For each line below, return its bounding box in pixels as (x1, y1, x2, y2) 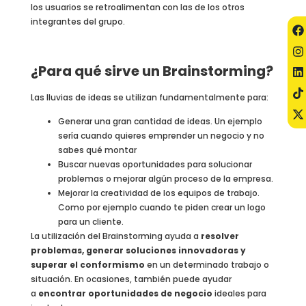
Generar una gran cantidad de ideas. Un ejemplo (57, 115, 262, 128)
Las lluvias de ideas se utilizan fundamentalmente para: (30, 91, 268, 103)
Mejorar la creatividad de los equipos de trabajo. (57, 187, 260, 199)
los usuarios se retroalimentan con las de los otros (30, 1, 245, 14)
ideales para (212, 288, 266, 300)
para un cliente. (57, 216, 124, 228)
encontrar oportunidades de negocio (38, 288, 212, 300)
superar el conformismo (30, 259, 145, 271)
